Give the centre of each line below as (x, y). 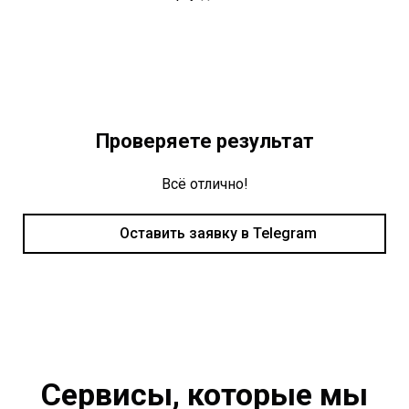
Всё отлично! (204, 184)
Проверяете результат (204, 142)
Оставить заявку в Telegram (218, 234)
